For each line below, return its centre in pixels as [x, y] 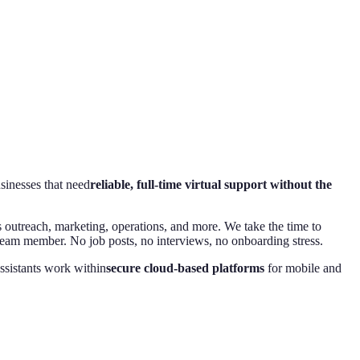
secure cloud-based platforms [185, 268]
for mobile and [303, 268]
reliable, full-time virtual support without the [211, 184]
